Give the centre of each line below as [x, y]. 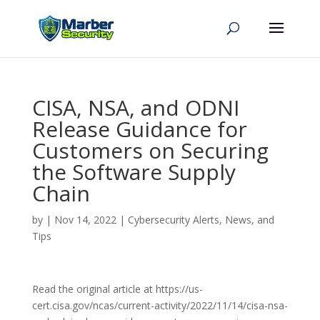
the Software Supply [134, 172]
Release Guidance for [139, 129]
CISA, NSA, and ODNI [135, 107]
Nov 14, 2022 [85, 220]
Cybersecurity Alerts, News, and [201, 220]
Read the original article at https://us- [117, 289]
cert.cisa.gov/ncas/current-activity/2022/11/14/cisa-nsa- [160, 305]
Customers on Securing [150, 150]
